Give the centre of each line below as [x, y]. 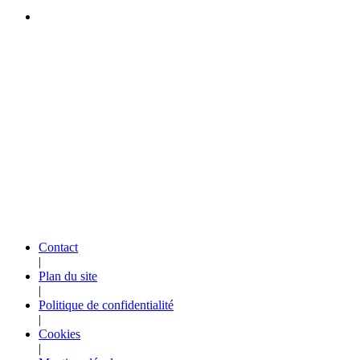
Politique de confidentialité [106, 305]
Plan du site [68, 276]
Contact [58, 247]
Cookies [59, 334]
